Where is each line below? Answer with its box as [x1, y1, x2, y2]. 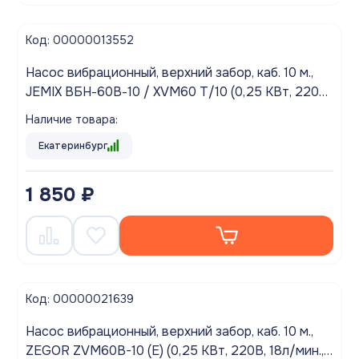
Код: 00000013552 [26, 32, 134, 47]
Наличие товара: [26, 111, 118, 127]
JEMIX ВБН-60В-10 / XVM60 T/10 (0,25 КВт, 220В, [26, 83, 330, 100]
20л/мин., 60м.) [26, 102, 118, 119]
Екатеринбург [38, 139, 107, 152]
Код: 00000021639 [26, 291, 134, 306]
